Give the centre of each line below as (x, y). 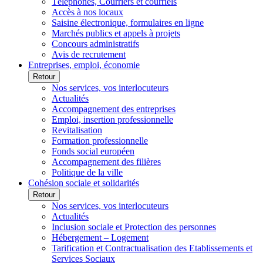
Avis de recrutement (89, 54)
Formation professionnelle (100, 141)
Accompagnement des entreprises (114, 109)
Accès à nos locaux (87, 12)
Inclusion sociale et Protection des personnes (134, 227)
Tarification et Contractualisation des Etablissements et (152, 248)
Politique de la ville (87, 172)
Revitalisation (77, 130)
